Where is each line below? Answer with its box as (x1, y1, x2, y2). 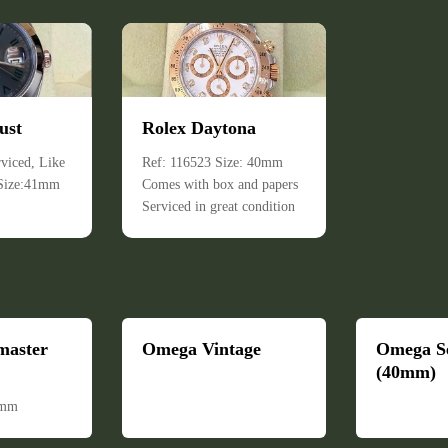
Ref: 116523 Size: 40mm (142, 155, 283, 170)
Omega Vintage (142, 339, 261, 359)
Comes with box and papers (142, 177, 298, 192)
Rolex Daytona (142, 118, 256, 138)
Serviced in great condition (142, 199, 295, 214)
